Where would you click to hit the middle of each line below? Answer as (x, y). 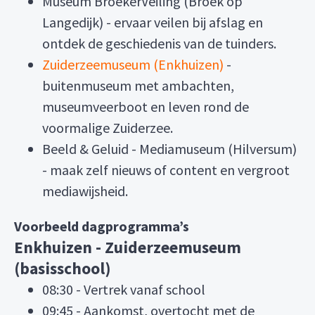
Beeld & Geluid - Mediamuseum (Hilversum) (169, 149)
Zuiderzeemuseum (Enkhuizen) (133, 64)
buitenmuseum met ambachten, (138, 85)
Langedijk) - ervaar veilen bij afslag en (153, 22)
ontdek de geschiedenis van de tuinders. (159, 43)
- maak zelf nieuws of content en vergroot (166, 170)
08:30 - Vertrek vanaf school (124, 289)
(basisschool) (63, 268)
